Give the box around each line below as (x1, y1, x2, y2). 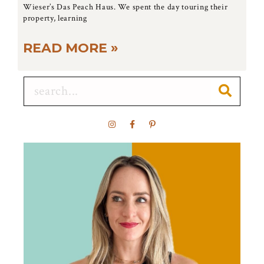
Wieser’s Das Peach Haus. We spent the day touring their (23, 1, 228, 12)
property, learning (23, 12, 87, 24)
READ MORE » (23, 39, 118, 56)
